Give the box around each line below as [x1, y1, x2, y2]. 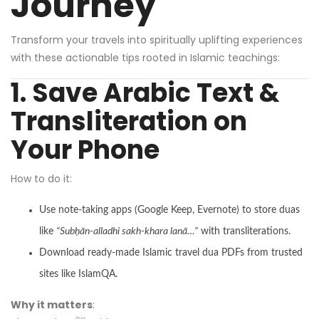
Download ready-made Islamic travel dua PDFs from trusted [39, 247, 303, 258]
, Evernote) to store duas [192, 204, 300, 215]
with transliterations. [198, 226, 291, 236]
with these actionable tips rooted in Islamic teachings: [11, 50, 280, 65]
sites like [39, 268, 78, 279]
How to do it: [11, 171, 72, 186]
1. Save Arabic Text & [11, 74, 280, 111]
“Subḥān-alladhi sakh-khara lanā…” [56, 226, 198, 236]
